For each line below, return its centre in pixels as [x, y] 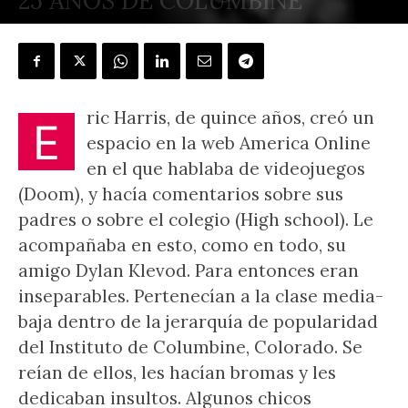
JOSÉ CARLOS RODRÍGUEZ [106, 29]
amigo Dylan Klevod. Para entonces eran [189, 270]
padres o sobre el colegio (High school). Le [196, 219]
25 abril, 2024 [214, 29]
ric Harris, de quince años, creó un [230, 117]
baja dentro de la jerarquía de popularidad [198, 321]
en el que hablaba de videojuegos [226, 168]
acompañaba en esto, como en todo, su [182, 245]
